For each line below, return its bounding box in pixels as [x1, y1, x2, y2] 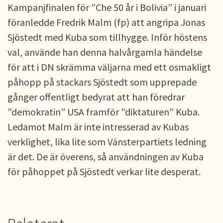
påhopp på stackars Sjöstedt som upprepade [7, 76, 197, 88]
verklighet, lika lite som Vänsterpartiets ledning [7, 135, 207, 148]
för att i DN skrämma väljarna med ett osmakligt [7, 61, 211, 73]
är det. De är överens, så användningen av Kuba [7, 150, 204, 163]
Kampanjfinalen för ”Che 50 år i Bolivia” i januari [7, 1, 206, 13]
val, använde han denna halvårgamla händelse [7, 46, 202, 58]
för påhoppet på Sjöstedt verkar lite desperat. [7, 165, 201, 178]
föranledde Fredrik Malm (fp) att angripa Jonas [7, 16, 205, 28]
